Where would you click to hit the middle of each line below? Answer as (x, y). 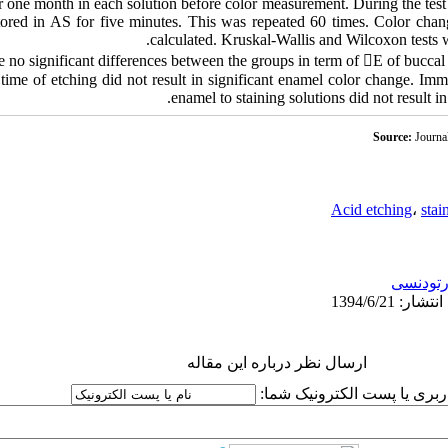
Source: (394, 137)
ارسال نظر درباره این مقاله (276, 362)
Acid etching (371, 209)
